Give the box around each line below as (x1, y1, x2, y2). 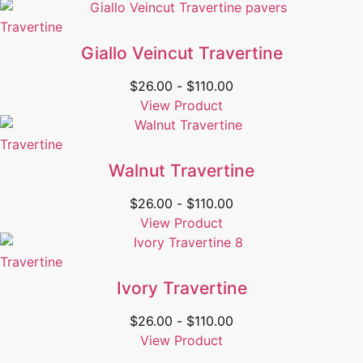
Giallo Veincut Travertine (80, 43, 283, 64)
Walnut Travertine (109, 160, 254, 181)
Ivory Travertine (116, 278, 247, 299)
